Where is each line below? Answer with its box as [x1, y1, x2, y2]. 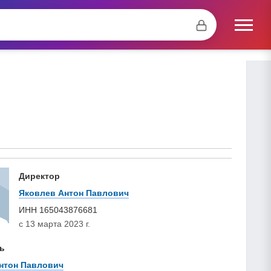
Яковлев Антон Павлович [19, 188, 129, 198]
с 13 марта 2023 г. [19, 218, 90, 229]
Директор [19, 171, 60, 181]
